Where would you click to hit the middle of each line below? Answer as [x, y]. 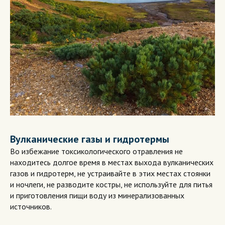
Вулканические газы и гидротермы [90, 139]
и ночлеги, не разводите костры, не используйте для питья [111, 185]
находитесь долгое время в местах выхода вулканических [112, 162]
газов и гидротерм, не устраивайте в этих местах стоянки [110, 174]
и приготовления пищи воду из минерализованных [97, 196]
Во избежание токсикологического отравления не [96, 151]
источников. [31, 207]
